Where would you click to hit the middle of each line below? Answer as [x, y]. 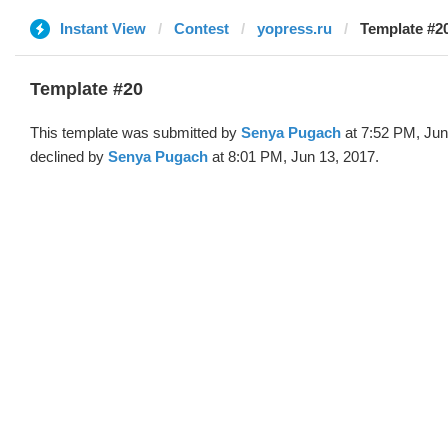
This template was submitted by [135, 132]
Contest [201, 28]
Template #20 [86, 89]
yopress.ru [294, 28]
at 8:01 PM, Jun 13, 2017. [293, 156]
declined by [69, 156]
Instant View [103, 28]
